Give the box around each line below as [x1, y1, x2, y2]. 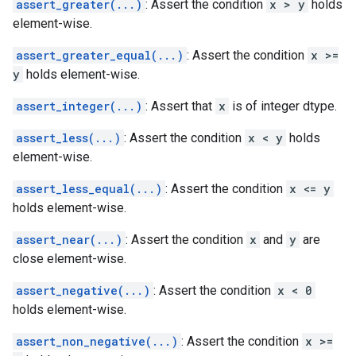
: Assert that [145, 99, 215, 114]
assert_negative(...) [16, 283, 150, 298]
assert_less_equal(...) [16, 181, 162, 196]
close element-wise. [13, 251, 126, 266]
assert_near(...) [16, 232, 122, 247]
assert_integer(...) [16, 99, 142, 114]
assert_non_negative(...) [16, 334, 178, 349]
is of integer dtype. [229, 99, 337, 114]
